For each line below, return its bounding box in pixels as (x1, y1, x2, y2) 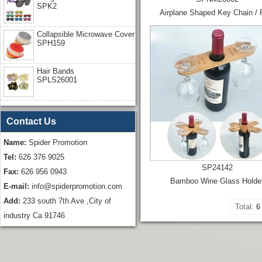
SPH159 (37, 38, 65, 47)
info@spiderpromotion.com (32, 181, 122, 191)
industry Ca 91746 (4, 211, 65, 220)
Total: (235, 202, 256, 211)
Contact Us (6, 116, 56, 126)
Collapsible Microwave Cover (37, 29, 135, 39)
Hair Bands (37, 66, 74, 75)
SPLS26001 (37, 75, 77, 84)
